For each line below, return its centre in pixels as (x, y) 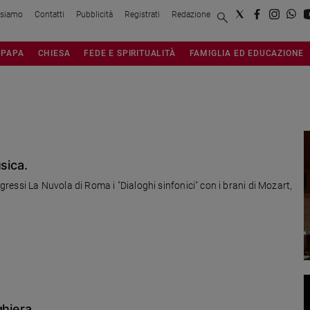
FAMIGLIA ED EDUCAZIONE (247, 53)
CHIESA (54, 53)
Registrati (142, 14)
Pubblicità (94, 14)
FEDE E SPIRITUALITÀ (130, 53)
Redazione (191, 14)
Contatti (49, 14)
